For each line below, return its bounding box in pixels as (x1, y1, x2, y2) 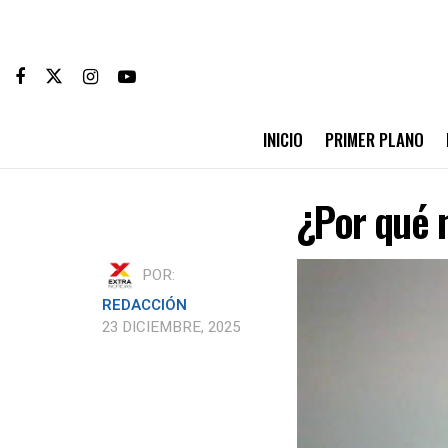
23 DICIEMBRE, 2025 (102, 316, 240, 338)
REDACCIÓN (102, 294, 187, 316)
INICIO (262, 127, 303, 152)
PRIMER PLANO (324, 127, 424, 152)
